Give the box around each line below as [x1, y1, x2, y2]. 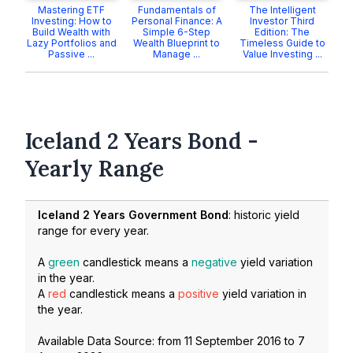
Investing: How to [31, 15, 112, 27]
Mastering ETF [38, 4, 106, 16]
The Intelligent [248, 4, 316, 16]
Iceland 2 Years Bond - [25, 127, 258, 155]
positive [178, 287, 219, 301]
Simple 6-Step [143, 26, 211, 38]
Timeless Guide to [239, 37, 325, 49]
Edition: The [255, 26, 310, 38]
